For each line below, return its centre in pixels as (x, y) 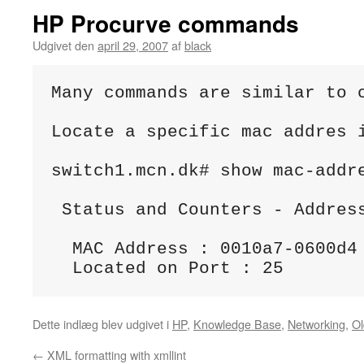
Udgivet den (63, 45)
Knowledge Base (237, 324)
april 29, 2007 (133, 45)
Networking (316, 324)
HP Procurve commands (166, 23)
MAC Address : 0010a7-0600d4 (204, 249)
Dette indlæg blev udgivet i (102, 324)
